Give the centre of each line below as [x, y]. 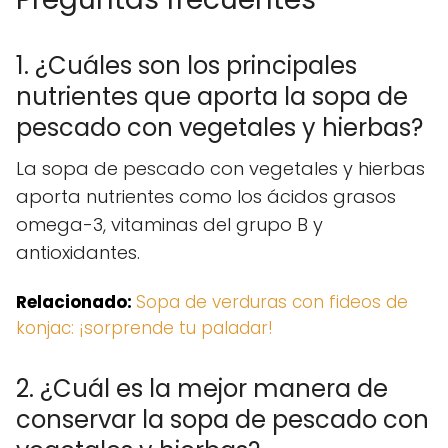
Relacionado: [74, 301]
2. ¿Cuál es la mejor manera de [202, 388]
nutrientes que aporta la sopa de [212, 96]
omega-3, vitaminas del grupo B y [169, 224]
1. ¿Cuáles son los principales [186, 65]
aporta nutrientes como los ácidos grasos [206, 196]
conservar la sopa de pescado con [222, 419]
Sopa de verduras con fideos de [272, 301]
